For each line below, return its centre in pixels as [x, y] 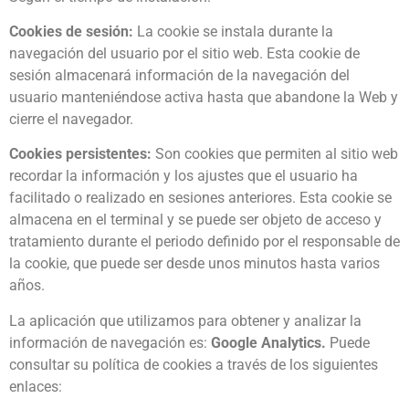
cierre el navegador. [71, 120]
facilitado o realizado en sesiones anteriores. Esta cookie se [200, 198]
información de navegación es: [110, 342]
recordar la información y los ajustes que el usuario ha [184, 176]
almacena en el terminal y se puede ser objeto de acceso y [195, 220]
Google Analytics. [268, 342]
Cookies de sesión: [71, 32]
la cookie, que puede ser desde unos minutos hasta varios [194, 264]
